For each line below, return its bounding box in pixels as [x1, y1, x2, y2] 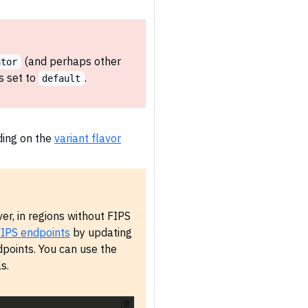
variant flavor [54, 131, 121, 145]
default [42, 73, 81, 84]
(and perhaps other [21, 54, 121, 68]
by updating [70, 225, 132, 239]
